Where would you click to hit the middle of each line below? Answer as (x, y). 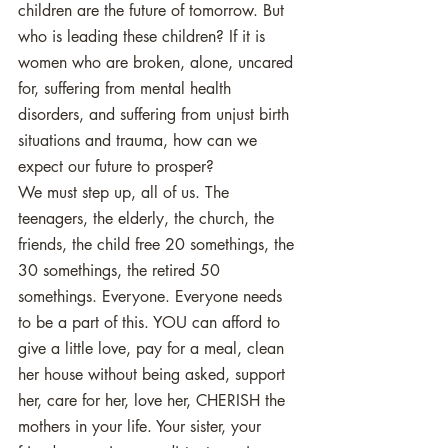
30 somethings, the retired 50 (121, 270)
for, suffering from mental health (127, 88)
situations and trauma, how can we (140, 140)
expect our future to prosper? (118, 166)
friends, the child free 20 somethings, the (158, 244)
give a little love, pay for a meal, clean (153, 348)
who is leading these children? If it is (144, 36)
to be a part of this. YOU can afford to (151, 322)
